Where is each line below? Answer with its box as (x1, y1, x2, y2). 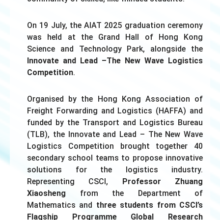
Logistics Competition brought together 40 (27, 141, 203, 151)
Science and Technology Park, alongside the (27, 44, 203, 54)
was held (27, 32, 62, 42)
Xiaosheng (27, 188, 80, 198)
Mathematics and (27, 200, 96, 210)
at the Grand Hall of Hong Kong (62, 32, 203, 42)
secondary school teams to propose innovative (27, 153, 203, 163)
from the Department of (80, 188, 203, 198)
